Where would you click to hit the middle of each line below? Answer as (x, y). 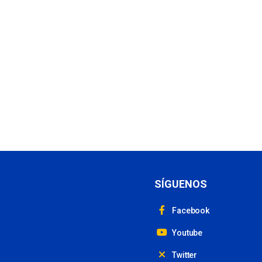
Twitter (184, 255)
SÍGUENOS (181, 184)
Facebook (190, 211)
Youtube (186, 233)
